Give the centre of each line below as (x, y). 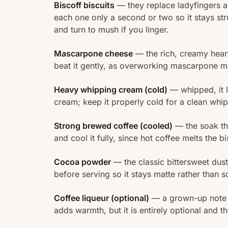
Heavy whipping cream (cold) (111, 89)
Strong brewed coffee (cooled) (113, 125)
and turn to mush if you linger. (111, 29)
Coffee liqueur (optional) (102, 198)
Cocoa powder (82, 162)
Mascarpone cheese (93, 53)
